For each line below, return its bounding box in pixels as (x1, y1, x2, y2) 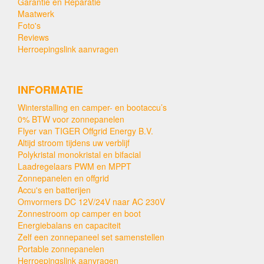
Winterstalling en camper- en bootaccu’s (18, 101, 167, 113)
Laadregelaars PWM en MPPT (18, 160, 131, 172)
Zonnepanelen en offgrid (18, 171, 109, 184)
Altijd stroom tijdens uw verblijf (18, 136, 130, 148)
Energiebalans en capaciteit (18, 219, 121, 231)
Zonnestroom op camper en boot (18, 207, 141, 219)
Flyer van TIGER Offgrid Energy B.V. (18, 124, 153, 137)
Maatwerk (18, 7, 54, 19)
